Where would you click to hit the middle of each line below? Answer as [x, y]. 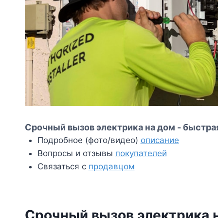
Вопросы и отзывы [76, 153]
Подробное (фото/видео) [89, 140]
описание [160, 140]
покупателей [141, 153]
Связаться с [63, 166]
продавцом [111, 166]
